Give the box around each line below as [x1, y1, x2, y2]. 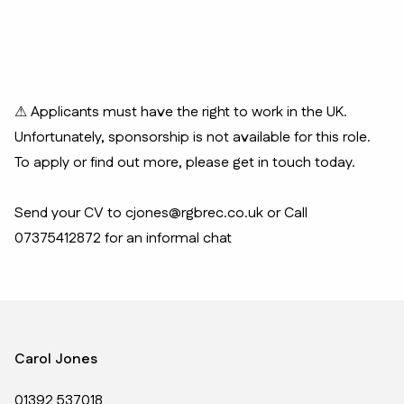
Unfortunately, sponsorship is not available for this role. [14, 127, 381, 148]
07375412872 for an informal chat [14, 228, 232, 249]
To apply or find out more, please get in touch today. [14, 152, 355, 173]
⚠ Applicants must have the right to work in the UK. [14, 102, 347, 123]
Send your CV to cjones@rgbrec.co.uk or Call [14, 203, 308, 224]
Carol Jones [14, 349, 97, 370]
